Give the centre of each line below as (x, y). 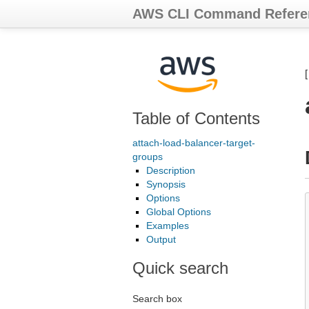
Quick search (180, 268)
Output (161, 239)
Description (171, 170)
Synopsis (166, 184)
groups (148, 157)
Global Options (179, 212)
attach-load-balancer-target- (194, 143)
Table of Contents (196, 118)
